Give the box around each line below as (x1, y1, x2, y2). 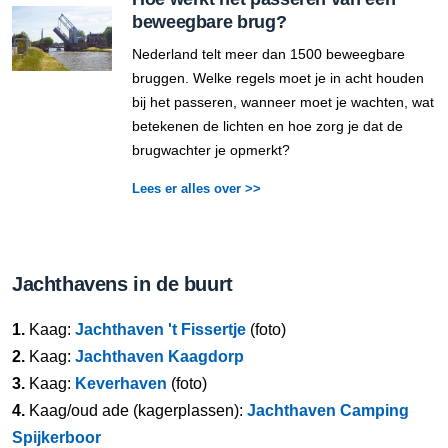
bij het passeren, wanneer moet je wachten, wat (132, 93, 434, 110)
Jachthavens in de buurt (12, 272, 233, 295)
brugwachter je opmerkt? (132, 141, 290, 158)
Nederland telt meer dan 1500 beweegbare (132, 45, 405, 62)
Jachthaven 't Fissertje (75, 320, 246, 338)
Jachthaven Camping (247, 401, 409, 419)
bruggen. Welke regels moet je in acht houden (132, 69, 424, 86)
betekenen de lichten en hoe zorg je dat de (132, 117, 403, 134)
